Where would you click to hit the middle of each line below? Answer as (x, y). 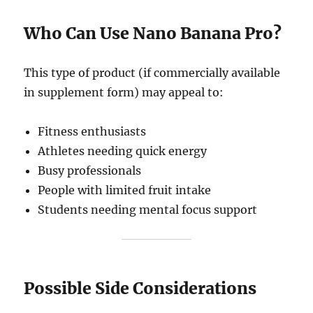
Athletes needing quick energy (123, 151)
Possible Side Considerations (140, 288)
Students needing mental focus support (148, 209)
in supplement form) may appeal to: (124, 92)
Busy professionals (90, 170)
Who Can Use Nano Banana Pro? (153, 33)
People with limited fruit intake (125, 190)
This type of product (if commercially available (152, 72)
